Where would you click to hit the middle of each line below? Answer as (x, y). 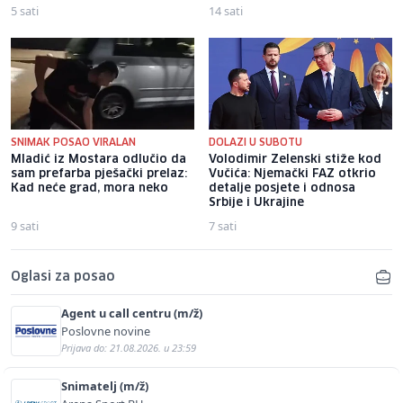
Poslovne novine (106, 331)
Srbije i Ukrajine (256, 202)
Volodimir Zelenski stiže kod (295, 159)
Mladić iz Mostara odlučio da (99, 159)
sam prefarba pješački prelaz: (99, 174)
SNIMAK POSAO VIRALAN (73, 142)
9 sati (25, 225)
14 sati (226, 10)
